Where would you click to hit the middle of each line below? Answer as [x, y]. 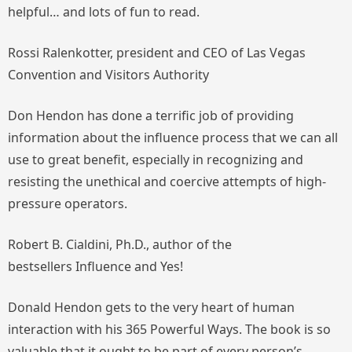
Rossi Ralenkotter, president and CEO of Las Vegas [157, 52]
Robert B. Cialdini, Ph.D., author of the [120, 244]
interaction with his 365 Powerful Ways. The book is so [169, 329]
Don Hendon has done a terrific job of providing [151, 115]
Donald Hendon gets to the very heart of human [151, 307]
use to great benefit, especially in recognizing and [156, 159]
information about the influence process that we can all [173, 137]
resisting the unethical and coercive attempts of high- [167, 181]
